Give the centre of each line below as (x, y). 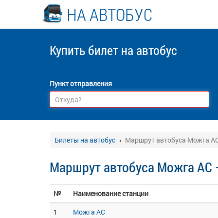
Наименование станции (111, 193)
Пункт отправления (81, 83)
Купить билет (85, 50)
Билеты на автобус (85, 140)
